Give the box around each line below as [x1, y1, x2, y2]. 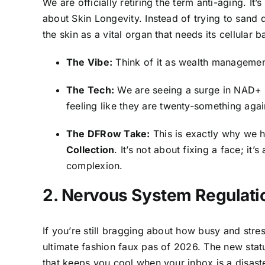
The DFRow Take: [66, 127, 150, 140]
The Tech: [66, 83, 115, 96]
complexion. [66, 159, 123, 172]
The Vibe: [66, 56, 113, 68]
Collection [66, 143, 115, 156]
